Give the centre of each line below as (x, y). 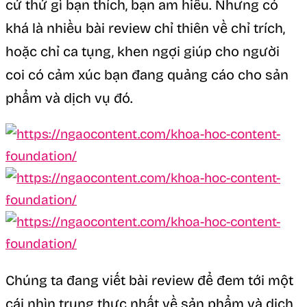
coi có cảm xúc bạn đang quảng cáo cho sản (147, 74)
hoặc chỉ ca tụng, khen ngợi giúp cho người (143, 51)
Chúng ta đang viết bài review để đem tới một (149, 280)
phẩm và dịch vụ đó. (69, 98)
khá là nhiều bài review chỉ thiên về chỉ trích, (145, 28)
